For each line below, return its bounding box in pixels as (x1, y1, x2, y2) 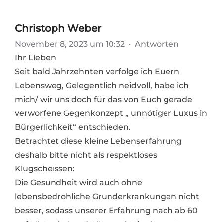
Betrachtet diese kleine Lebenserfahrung (15, 136, 182, 146)
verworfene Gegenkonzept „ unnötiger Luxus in (15, 109, 207, 118)
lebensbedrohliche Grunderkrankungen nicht (15, 192, 199, 202)
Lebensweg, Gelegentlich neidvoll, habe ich (15, 81, 189, 91)
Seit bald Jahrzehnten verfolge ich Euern (15, 67, 179, 77)
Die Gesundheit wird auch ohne (15, 178, 142, 188)
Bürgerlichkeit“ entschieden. (15, 122, 131, 132)
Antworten (135, 39, 179, 49)
